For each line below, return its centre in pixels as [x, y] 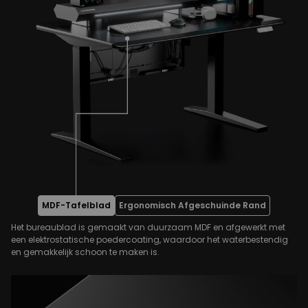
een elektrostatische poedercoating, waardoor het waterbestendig [150, 239]
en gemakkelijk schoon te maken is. [85, 252]
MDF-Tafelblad [76, 205]
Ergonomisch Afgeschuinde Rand [192, 205]
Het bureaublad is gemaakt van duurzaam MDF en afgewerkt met [148, 227]
